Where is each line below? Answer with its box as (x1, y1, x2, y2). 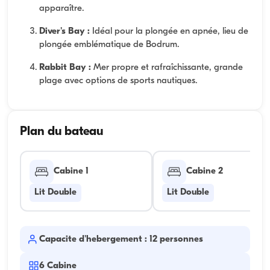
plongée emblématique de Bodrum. (39, 40, 179, 49)
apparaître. (39, 4, 84, 13)
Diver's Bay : (39, 27, 90, 36)
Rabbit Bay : (39, 63, 91, 72)
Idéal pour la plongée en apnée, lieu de (90, 27, 248, 36)
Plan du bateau (20, 125, 103, 138)
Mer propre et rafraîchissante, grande (91, 63, 243, 72)
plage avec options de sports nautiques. (39, 76, 197, 86)
